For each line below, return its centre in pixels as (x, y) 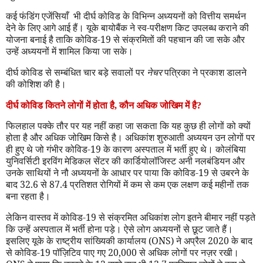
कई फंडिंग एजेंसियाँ (38, 16)
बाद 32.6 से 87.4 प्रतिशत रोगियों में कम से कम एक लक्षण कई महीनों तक (127, 185)
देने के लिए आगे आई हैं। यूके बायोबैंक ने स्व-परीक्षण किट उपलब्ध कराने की (127, 27)
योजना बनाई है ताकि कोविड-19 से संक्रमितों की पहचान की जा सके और (125, 39)
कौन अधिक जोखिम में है (158, 105)
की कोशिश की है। (36, 84)
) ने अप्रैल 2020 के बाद (212, 241)
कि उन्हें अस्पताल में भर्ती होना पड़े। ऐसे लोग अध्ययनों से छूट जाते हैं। (119, 229)
